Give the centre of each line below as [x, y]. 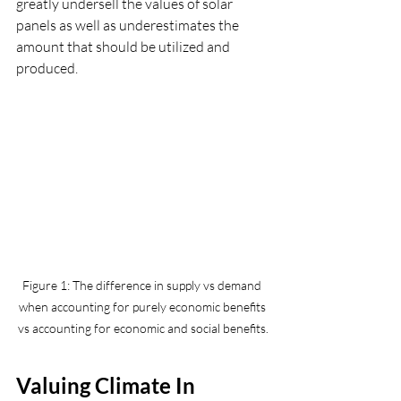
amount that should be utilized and [124, 47]
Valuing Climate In [108, 385]
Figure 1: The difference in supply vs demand [143, 285]
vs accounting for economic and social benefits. [143, 328]
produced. [48, 68]
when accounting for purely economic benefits [143, 306]
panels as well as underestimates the [129, 25]
